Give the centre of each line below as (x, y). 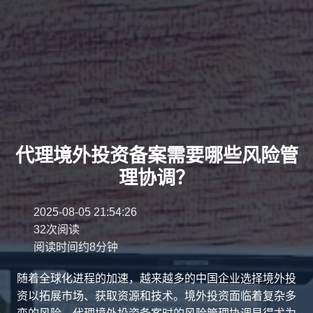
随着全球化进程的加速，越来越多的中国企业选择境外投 (156, 278)
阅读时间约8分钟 (76, 247)
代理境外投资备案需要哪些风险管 (156, 155)
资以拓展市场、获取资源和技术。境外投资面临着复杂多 (156, 296)
